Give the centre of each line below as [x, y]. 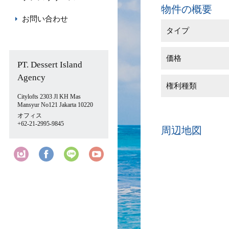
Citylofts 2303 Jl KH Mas [49, 97]
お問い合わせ [45, 19]
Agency [31, 77]
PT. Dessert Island [50, 65]
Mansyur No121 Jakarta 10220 [55, 105]
